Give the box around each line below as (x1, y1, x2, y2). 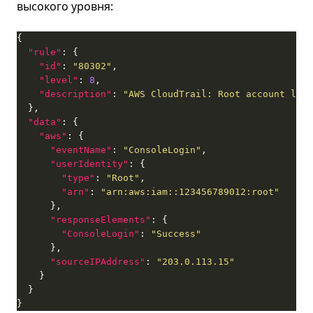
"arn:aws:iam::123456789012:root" (101, 187, 279, 197)
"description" (39, 89, 112, 99)
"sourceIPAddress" (50, 256, 145, 267)
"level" (39, 75, 78, 85)
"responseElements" (50, 214, 151, 225)
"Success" (151, 228, 201, 239)
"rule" (28, 47, 61, 57)
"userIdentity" (50, 159, 129, 169)
